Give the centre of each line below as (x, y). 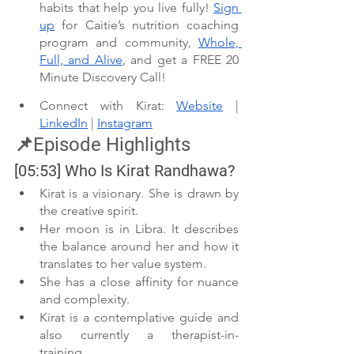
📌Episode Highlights (102, 145)
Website (200, 106)
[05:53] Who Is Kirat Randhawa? (124, 171)
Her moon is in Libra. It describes (139, 229)
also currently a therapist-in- (139, 335)
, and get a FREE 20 (181, 60)
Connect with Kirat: (108, 106)
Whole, (218, 42)
